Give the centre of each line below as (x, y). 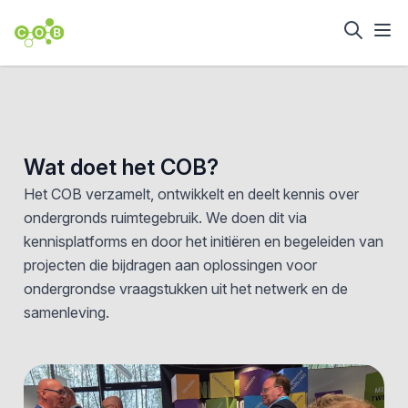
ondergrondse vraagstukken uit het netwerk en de (185, 289)
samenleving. (66, 312)
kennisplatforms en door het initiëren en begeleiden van (203, 241)
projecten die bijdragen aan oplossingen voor (170, 265)
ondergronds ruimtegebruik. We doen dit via (165, 218)
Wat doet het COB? (121, 167)
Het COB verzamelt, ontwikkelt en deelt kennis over (191, 194)
